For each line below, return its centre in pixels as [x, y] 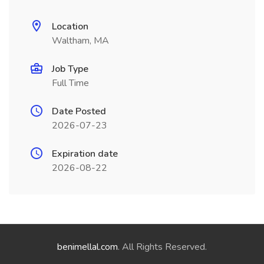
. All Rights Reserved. [162, 247]
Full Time [70, 83]
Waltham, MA [80, 41]
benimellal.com [88, 247]
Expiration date [85, 154]
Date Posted [79, 111]
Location [70, 27]
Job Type [70, 69]
